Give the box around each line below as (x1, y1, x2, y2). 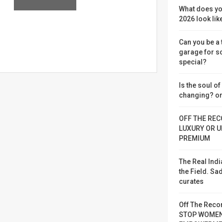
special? (179, 58, 207, 66)
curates (179, 177, 204, 185)
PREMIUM (179, 134, 210, 142)
